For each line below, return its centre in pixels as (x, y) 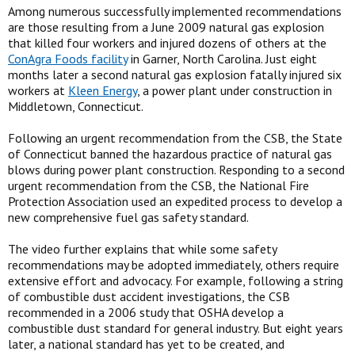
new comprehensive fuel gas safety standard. (128, 217)
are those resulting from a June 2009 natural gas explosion (166, 27)
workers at (38, 90)
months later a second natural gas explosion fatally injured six (175, 74)
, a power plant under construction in (235, 90)
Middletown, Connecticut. (77, 106)
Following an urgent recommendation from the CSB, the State (175, 138)
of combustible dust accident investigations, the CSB (149, 296)
